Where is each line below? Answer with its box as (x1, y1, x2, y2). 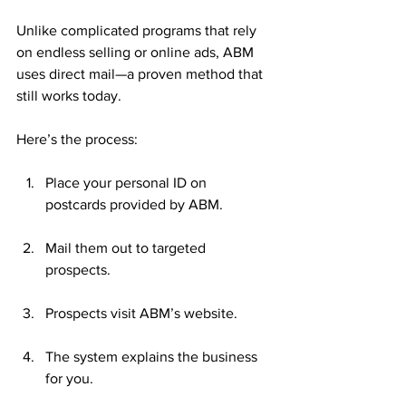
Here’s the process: (16, 131, 138, 147)
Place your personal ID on (45, 175, 210, 190)
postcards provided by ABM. (45, 197, 223, 212)
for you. (45, 371, 93, 386)
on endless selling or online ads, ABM (16, 44, 257, 60)
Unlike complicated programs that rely (16, 23, 260, 38)
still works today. (16, 88, 121, 103)
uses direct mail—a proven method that (16, 66, 266, 82)
